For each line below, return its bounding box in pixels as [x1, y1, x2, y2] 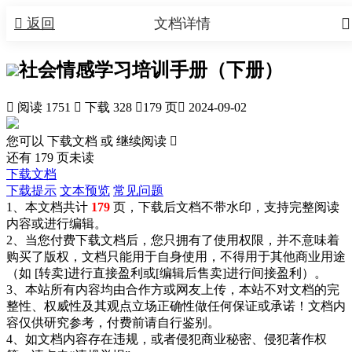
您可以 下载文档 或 [6, 134, 116, 148]
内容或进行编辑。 [6, 216, 107, 230]
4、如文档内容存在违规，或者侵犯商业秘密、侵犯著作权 [6, 332, 327, 346]
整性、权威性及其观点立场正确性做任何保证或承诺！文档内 [6, 299, 346, 313]
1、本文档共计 [6, 200, 88, 214]
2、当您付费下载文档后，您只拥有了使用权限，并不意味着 [6, 233, 339, 247]
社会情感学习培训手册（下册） [19, 59, 283, 80]
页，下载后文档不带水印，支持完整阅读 [110, 200, 339, 214]
